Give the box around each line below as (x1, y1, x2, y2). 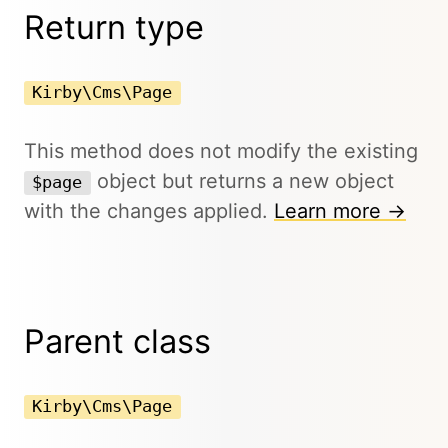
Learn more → (274, 198, 406, 223)
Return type (24, 7, 204, 47)
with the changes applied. (24, 198, 274, 223)
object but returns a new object (90, 168, 394, 193)
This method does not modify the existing (24, 138, 418, 163)
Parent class (24, 322, 211, 361)
